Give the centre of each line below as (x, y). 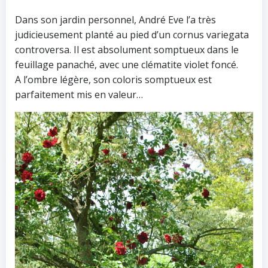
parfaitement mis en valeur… (79, 94)
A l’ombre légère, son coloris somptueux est (113, 79)
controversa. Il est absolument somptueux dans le (127, 49)
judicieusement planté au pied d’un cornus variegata (132, 34)
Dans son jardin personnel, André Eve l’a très (115, 19)
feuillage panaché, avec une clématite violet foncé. (127, 64)
